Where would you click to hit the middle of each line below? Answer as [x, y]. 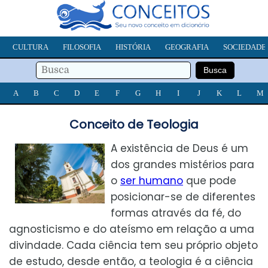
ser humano [152, 181]
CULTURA [31, 47]
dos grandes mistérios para [182, 165]
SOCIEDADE [245, 47]
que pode [210, 181]
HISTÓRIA [133, 47]
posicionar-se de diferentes [183, 197]
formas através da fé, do [176, 213]
